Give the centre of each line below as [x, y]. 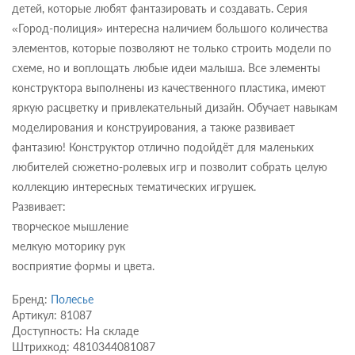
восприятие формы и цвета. [83, 266]
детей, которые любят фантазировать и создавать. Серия [160, 9]
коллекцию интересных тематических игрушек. [134, 187]
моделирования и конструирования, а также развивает [153, 128]
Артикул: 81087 [52, 315]
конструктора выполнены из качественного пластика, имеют [169, 88]
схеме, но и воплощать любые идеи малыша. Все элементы [166, 68]
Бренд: [31, 300]
